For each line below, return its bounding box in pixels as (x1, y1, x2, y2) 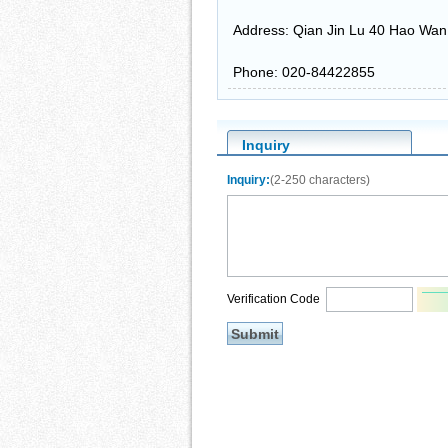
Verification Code (227, 291, 326, 306)
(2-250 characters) (270, 173, 370, 188)
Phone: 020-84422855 (233, 64, 375, 80)
